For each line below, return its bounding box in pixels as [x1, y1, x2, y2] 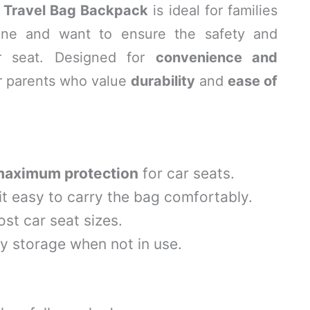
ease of [228, 73, 277, 89]
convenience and [155, 49, 278, 66]
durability [131, 73, 195, 89]
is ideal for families [148, 2, 278, 19]
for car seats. [138, 165, 235, 182]
